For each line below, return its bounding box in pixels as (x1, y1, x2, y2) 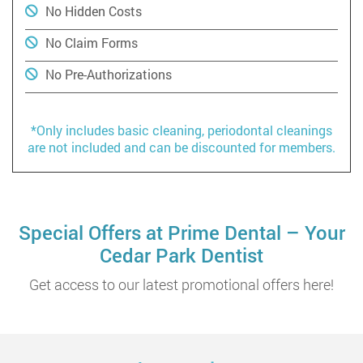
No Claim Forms (45, 33, 138, 51)
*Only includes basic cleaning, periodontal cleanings (31, 121, 332, 139)
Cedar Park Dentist (100, 241, 263, 268)
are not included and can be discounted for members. (28, 138, 335, 156)
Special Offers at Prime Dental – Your (18, 219, 345, 246)
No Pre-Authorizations (45, 65, 172, 83)
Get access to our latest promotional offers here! (29, 274, 334, 294)
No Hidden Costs (45, 2, 142, 19)
